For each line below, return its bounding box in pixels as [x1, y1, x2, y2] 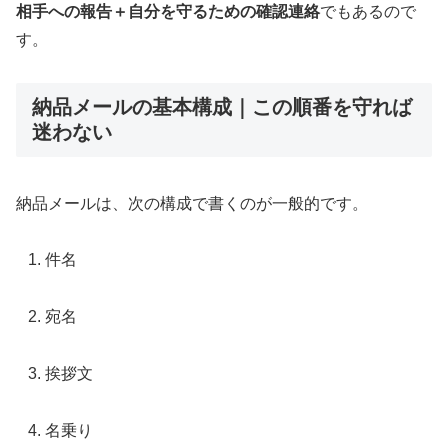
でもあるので [320, 3, 416, 21]
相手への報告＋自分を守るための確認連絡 [16, 3, 320, 21]
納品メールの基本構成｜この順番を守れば [32, 96, 412, 119]
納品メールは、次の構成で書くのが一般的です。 [16, 194, 368, 212]
